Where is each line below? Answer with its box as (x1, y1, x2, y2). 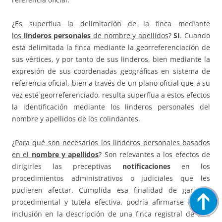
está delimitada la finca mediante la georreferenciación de (12, 43, 210, 53)
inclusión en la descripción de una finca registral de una (12, 209, 210, 219)
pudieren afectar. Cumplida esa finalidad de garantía (12, 185, 210, 195)
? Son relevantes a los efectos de (99, 150, 211, 160)
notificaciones (122, 162, 170, 171)
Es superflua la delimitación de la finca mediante (15, 19, 210, 29)
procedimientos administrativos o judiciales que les (12, 173, 210, 183)
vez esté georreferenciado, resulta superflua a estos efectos (12, 90, 210, 100)
